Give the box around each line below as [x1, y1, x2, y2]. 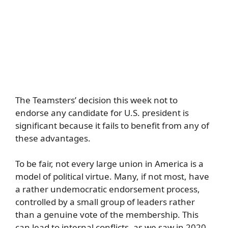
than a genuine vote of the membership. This [15, 209, 198, 220]
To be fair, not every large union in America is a [15, 158, 204, 169]
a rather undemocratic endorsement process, [15, 183, 200, 195]
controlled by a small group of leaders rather [15, 196, 195, 208]
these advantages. [15, 132, 91, 144]
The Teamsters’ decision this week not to [15, 94, 178, 106]
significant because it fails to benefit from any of [15, 119, 209, 131]
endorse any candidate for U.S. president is [15, 106, 189, 119]
